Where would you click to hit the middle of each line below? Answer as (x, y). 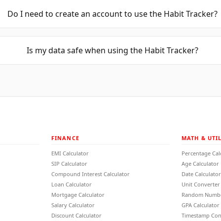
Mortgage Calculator (78, 195)
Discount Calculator (76, 215)
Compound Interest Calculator (91, 174)
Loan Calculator (72, 184)
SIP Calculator (69, 164)
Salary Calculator (73, 205)
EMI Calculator (70, 153)
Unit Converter (201, 184)
